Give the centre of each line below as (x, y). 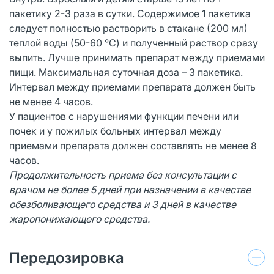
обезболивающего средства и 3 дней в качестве (123, 204)
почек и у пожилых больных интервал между (115, 131)
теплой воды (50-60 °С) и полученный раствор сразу (134, 43)
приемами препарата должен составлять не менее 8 (133, 145)
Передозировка (67, 257)
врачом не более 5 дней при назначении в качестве (130, 189)
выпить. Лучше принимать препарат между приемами (137, 57)
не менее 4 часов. (51, 101)
